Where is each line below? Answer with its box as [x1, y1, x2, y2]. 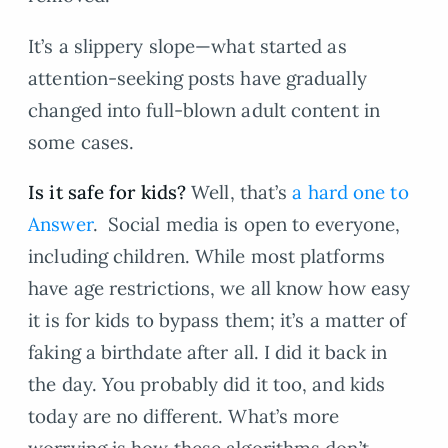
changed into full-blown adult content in [28, 97, 380, 122]
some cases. [28, 129, 135, 154]
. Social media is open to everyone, [92, 212, 401, 237]
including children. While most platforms [28, 244, 385, 269]
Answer [28, 212, 93, 237]
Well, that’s [191, 180, 293, 205]
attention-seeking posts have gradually [28, 65, 367, 90]
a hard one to [292, 180, 409, 205]
